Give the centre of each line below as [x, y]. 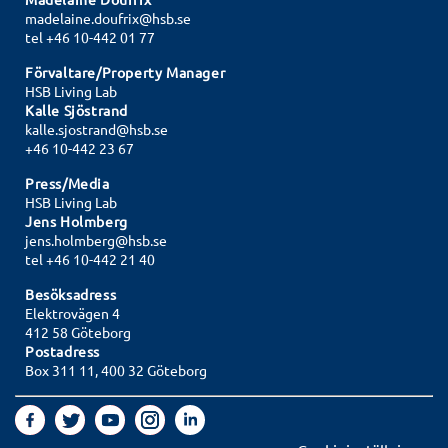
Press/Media [67, 182]
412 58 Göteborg [78, 331]
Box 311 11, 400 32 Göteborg [116, 369]
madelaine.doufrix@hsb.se [108, 17]
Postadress [62, 350]
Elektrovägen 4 [72, 312]
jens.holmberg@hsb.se [96, 239]
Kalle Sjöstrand [76, 109]
